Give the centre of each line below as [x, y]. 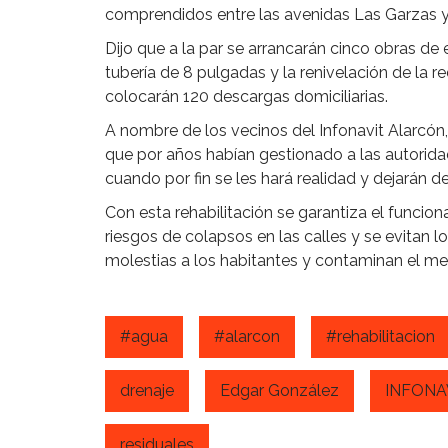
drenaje [147, 391]
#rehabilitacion [380, 337]
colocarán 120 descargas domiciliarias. [246, 97]
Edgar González [279, 391]
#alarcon [247, 337]
